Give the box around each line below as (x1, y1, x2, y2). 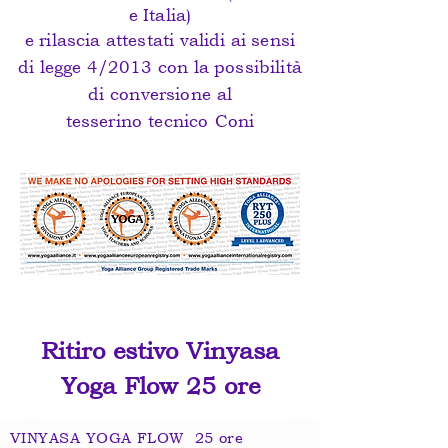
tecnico (148, 111, 209, 131)
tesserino (65, 111, 149, 131)
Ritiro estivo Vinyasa (41, 336, 279, 365)
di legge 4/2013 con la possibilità (18, 57, 302, 77)
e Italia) (128, 5, 192, 25)
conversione (110, 84, 211, 104)
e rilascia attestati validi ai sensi (24, 30, 296, 50)
